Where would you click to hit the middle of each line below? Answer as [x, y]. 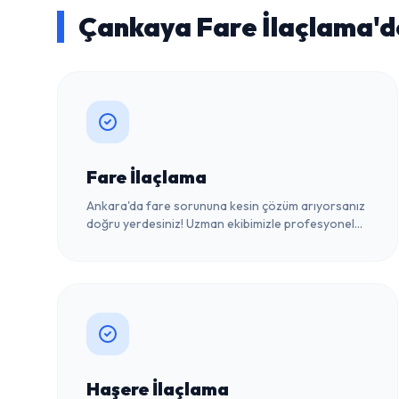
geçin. [103, 259]
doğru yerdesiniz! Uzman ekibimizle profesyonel [220, 224]
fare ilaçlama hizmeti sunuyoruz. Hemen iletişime [220, 241]
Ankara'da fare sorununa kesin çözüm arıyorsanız [226, 206]
